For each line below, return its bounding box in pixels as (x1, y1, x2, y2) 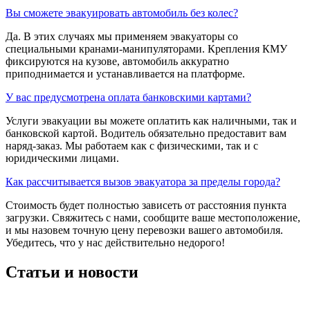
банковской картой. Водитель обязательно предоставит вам (6, 127, 286, 139)
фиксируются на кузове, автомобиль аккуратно (6, 55, 229, 67)
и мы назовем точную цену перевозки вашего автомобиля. (6, 224, 283, 236)
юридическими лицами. (6, 152, 119, 164)
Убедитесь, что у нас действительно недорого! (6, 236, 225, 248)
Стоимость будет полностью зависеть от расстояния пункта (6, 199, 286, 211)
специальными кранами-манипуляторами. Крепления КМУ (6, 42, 287, 55)
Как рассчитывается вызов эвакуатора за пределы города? (6, 175, 280, 188)
